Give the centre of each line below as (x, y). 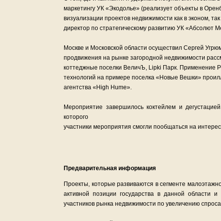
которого (76, 117)
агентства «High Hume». (98, 87)
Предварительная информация (110, 168)
